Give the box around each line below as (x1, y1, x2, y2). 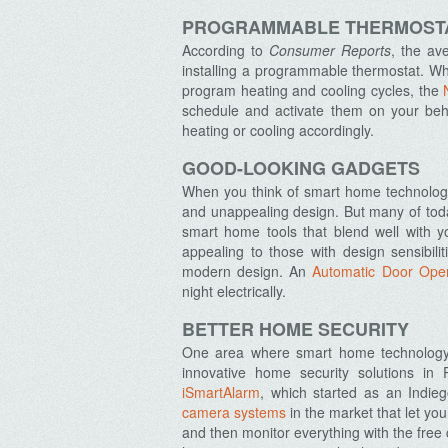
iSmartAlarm (182, 382, 260, 402)
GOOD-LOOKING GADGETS (182, 155, 420, 181)
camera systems (182, 402, 286, 422)
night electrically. (182, 281, 286, 301)
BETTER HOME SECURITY (182, 316, 409, 342)
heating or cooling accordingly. (182, 120, 374, 140)
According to (182, 40, 269, 60)
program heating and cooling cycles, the (182, 80, 444, 100)
